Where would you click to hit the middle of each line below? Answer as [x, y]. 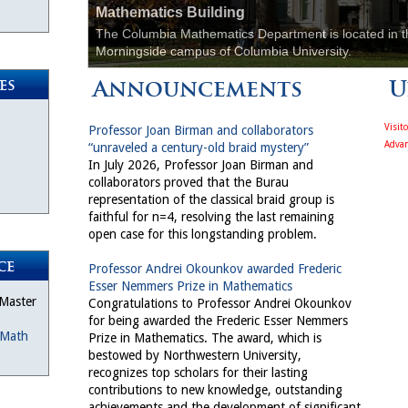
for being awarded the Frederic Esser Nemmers [218, 321]
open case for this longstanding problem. [203, 234]
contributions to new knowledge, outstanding [215, 390]
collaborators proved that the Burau [189, 182]
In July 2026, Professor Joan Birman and [201, 165]
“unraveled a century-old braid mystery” [199, 148]
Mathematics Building [170, 12]
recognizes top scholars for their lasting [198, 372]
